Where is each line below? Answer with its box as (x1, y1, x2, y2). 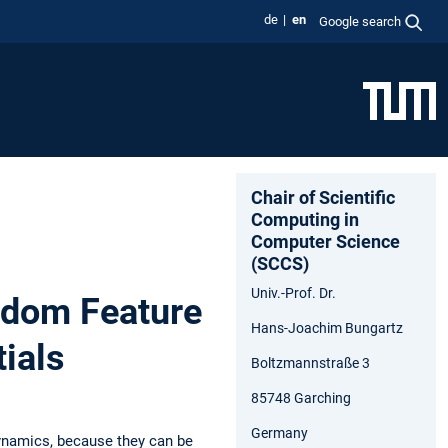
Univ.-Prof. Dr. (251, 284, 336, 301)
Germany (251, 424, 308, 441)
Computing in (251, 208, 359, 230)
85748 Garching (251, 389, 351, 406)
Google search (319, 13, 402, 29)
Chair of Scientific (251, 186, 395, 208)
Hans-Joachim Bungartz (251, 319, 403, 336)
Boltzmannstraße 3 (251, 354, 370, 371)
